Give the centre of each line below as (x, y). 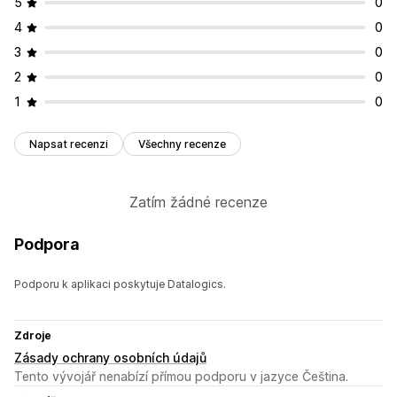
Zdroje (33, 336)
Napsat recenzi (69, 144)
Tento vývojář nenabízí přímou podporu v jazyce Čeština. (181, 377)
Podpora (47, 245)
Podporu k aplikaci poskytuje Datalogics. (120, 284)
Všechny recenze (182, 144)
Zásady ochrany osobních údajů (110, 358)
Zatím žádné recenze (198, 202)
